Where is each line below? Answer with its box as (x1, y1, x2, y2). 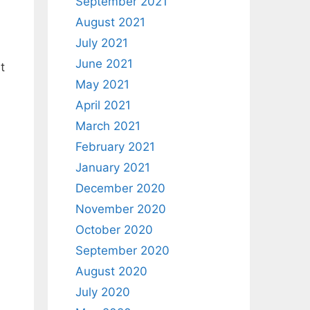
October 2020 (75, 223, 153, 237)
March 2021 (75, 119, 140, 133)
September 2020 (75, 244, 170, 257)
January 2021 (75, 161, 150, 174)
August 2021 (75, 15, 145, 29)
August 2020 (75, 264, 147, 278)
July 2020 (75, 285, 130, 299)
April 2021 (75, 98, 131, 112)
